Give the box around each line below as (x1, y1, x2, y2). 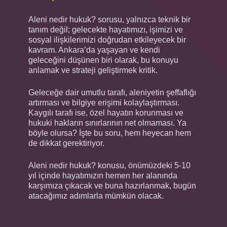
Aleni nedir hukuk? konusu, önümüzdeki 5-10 (28, 161, 191, 170)
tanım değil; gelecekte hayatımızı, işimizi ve (28, 25, 183, 34)
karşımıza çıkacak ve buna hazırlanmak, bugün (28, 181, 196, 190)
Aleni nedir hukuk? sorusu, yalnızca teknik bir (28, 15, 191, 24)
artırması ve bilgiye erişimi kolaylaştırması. (28, 98, 179, 107)
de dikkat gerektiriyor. (28, 138, 104, 147)
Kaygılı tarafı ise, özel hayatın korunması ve (28, 108, 183, 117)
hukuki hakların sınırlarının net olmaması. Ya (28, 118, 186, 127)
